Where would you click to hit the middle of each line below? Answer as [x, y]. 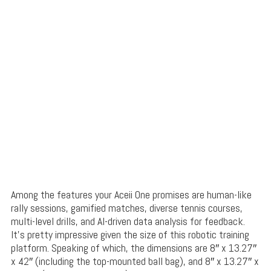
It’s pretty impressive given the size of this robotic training [130, 235]
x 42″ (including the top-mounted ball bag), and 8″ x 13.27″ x [135, 261]
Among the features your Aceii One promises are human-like [131, 195]
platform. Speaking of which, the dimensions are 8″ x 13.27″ [133, 248]
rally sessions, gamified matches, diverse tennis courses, [126, 208]
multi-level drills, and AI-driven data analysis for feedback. [128, 221]
